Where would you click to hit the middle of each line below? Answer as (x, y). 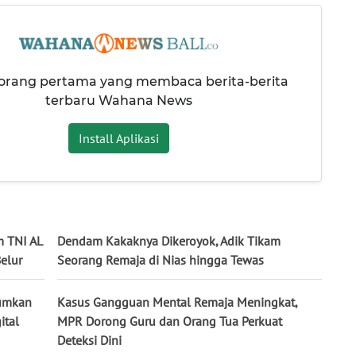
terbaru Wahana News (118, 101)
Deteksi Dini (89, 341)
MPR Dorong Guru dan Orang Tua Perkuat (170, 321)
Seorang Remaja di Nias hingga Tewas (161, 260)
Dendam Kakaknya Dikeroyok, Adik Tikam (169, 241)
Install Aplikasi (118, 139)
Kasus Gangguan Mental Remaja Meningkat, (177, 302)
